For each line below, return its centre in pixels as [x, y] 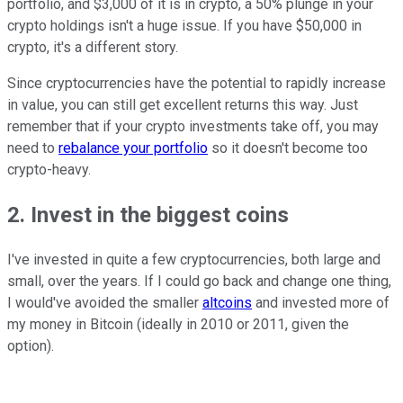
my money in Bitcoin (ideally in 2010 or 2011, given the [178, 325]
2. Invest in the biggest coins [148, 215]
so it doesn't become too [288, 148]
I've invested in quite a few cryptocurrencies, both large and [194, 260]
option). [31, 346]
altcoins [227, 303]
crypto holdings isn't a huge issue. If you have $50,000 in [184, 26]
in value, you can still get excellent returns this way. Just [183, 105]
